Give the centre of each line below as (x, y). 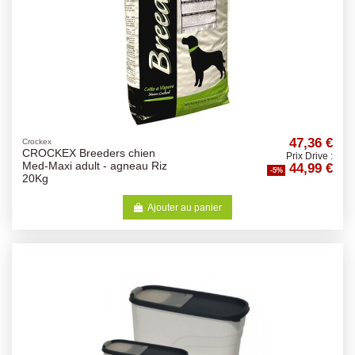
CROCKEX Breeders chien (88, 154)
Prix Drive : (310, 156)
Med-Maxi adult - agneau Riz (94, 166)
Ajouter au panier (185, 207)
